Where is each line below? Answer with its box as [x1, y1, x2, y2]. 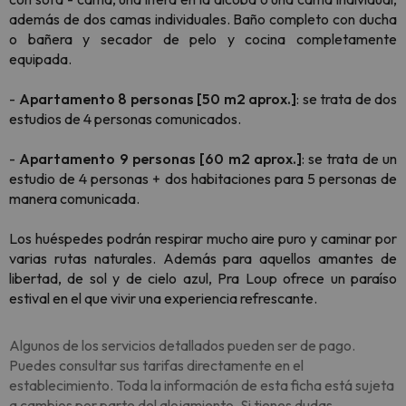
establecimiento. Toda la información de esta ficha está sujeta [9, 376, 394, 394]
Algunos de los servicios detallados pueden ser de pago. [9, 336, 355, 354]
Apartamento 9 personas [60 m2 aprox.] [19, 150, 302, 168]
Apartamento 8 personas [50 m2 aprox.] [18, 90, 296, 108]
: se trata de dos [296, 90, 397, 108]
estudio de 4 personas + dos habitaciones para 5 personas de [9, 169, 397, 188]
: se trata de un [301, 150, 398, 168]
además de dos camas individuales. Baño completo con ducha [9, 10, 397, 28]
